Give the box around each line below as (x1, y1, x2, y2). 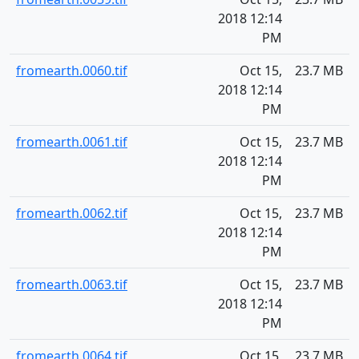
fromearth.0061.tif (16, 133, 127, 151)
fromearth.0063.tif (16, 276, 127, 293)
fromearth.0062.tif (16, 204, 127, 222)
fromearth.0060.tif (16, 62, 127, 79)
